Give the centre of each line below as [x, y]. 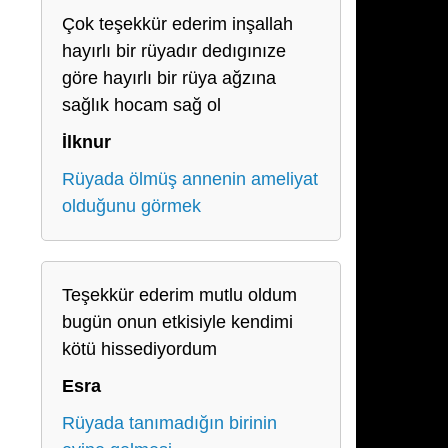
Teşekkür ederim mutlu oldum [179, 295]
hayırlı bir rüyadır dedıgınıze [174, 51]
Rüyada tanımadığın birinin [169, 423]
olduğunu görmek [131, 206]
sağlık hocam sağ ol [141, 105]
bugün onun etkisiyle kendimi [177, 322]
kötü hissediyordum [139, 349]
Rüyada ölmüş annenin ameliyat [190, 179]
